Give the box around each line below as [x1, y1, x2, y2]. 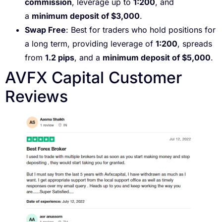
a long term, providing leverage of [25, 38, 156, 49]
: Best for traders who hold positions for [66, 24, 216, 35]
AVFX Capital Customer [5, 67, 182, 87]
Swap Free [25, 24, 66, 35]
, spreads [177, 38, 212, 49]
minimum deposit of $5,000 [103, 52, 211, 62]
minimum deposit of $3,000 [32, 10, 140, 21]
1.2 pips [45, 52, 74, 62]
